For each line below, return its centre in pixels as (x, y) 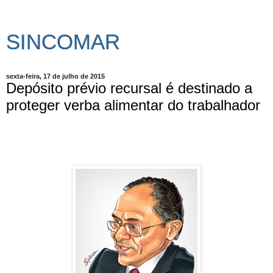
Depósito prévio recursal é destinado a (129, 88)
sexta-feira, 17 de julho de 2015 (55, 76)
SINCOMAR (63, 42)
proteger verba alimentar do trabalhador (133, 105)
